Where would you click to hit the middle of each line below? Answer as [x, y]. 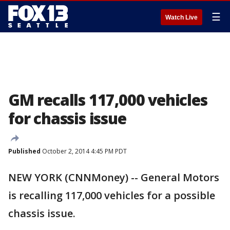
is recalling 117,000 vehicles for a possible [112, 195]
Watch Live [181, 17]
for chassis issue [67, 118]
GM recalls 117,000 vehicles [108, 100]
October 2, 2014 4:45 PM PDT [84, 151]
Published [24, 151]
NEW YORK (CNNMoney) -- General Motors [114, 177]
